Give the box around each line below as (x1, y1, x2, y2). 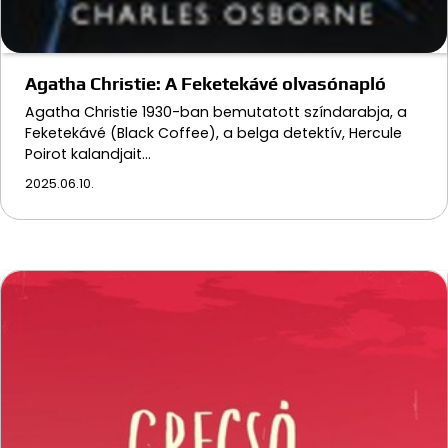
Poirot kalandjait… (25, 144, 151, 165)
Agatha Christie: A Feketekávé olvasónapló (25, 73, 386, 95)
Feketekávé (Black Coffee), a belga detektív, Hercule (25, 123, 402, 144)
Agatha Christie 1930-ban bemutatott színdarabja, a (25, 102, 407, 123)
